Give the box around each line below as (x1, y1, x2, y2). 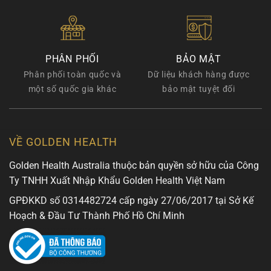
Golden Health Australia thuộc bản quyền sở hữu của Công (9, 160, 259, 172)
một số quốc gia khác (28, 83, 117, 94)
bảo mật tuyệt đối (162, 83, 235, 94)
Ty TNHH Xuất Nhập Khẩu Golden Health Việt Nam (9, 175, 225, 187)
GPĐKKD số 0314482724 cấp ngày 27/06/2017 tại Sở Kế (9, 195, 253, 207)
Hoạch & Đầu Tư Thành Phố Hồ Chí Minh (9, 210, 184, 222)
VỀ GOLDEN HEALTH (9, 135, 118, 148)
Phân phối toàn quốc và (23, 69, 122, 79)
